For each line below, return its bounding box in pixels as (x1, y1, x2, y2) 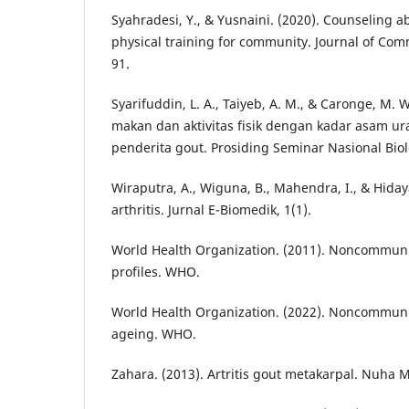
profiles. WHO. (111, 262, 200, 280)
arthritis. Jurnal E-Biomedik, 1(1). (111, 200, 311, 218)
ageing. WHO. (111, 324, 196, 342)
